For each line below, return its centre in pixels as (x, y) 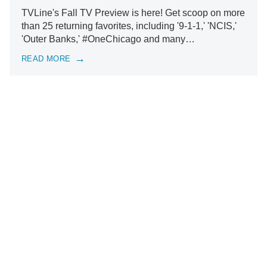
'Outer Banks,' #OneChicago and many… (108, 39)
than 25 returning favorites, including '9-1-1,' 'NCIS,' (129, 26)
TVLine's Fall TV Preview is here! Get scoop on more (133, 13)
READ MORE (46, 59)
